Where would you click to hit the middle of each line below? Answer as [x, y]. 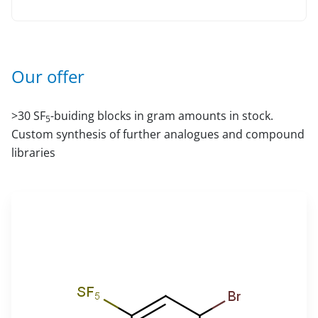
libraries [33, 152]
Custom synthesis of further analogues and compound [158, 134]
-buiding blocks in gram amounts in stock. [162, 115]
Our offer [48, 76]
